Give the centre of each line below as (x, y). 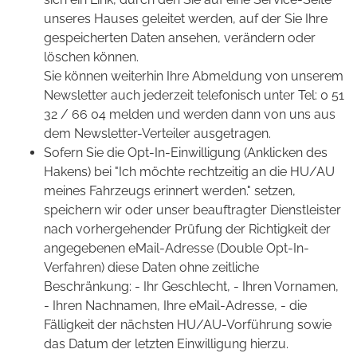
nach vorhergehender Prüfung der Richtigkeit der (187, 229)
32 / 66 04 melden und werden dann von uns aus (190, 115)
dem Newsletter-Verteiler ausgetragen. (157, 134)
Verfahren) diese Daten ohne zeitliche (151, 268)
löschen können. (91, 57)
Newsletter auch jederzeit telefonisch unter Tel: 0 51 (194, 96)
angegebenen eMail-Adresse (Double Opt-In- (177, 249)
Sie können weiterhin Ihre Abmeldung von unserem (194, 76)
